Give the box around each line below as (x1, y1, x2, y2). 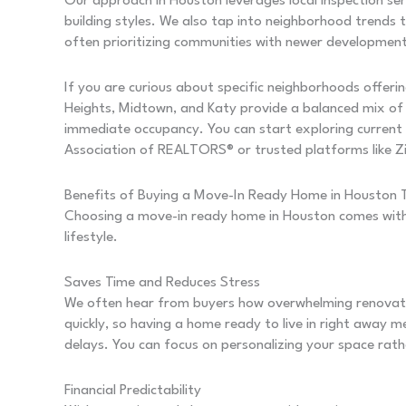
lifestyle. (64, 230, 118, 246)
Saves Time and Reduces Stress (64, 275, 260, 291)
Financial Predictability (64, 383, 201, 399)
